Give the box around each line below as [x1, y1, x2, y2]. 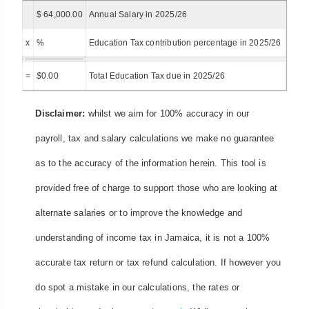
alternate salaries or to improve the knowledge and [35, 208, 243, 219]
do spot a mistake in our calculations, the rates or [35, 282, 240, 293]
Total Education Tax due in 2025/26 [88, 70, 225, 81]
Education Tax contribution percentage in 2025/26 [88, 37, 281, 48]
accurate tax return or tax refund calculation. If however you [35, 257, 281, 268]
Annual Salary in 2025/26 [88, 9, 188, 19]
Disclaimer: [35, 108, 86, 119]
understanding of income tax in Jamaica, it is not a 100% [35, 232, 270, 243]
